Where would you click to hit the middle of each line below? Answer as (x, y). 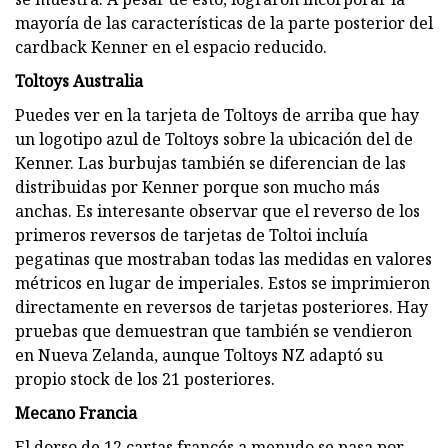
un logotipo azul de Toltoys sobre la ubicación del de (214, 138)
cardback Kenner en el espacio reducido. (171, 46)
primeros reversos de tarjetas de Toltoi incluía (191, 234)
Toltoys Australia (79, 80)
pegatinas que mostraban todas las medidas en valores (223, 258)
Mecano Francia (76, 412)
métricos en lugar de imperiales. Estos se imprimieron (222, 282)
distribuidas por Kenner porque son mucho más (197, 186)
